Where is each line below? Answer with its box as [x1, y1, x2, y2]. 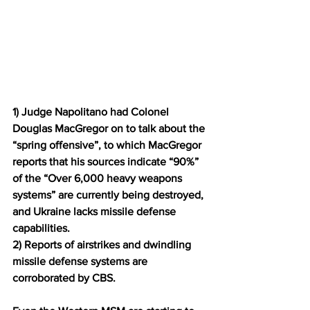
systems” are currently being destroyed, [12, 188, 206, 201]
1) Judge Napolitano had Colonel [12, 105, 172, 118]
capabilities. [12, 221, 70, 234]
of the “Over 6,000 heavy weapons [12, 172, 185, 184]
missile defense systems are [12, 255, 150, 267]
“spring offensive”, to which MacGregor [12, 138, 204, 151]
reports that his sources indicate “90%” [12, 155, 201, 167]
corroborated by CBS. [12, 271, 116, 284]
